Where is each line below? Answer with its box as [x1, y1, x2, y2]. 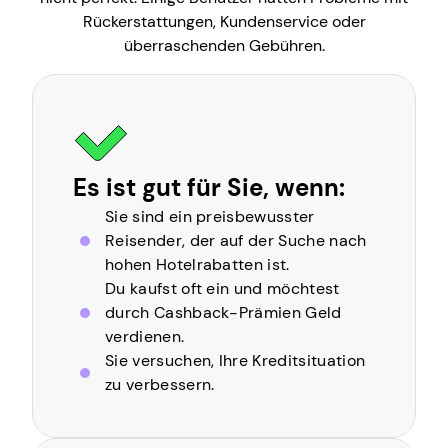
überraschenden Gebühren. [123, 35, 325, 57]
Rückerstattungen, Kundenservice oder [82, 11, 366, 33]
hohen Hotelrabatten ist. [105, 254, 290, 276]
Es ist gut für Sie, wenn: [73, 172, 345, 204]
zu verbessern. [105, 374, 215, 396]
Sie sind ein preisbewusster [105, 206, 315, 228]
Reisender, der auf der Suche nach [105, 230, 367, 252]
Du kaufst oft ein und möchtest [105, 278, 340, 300]
